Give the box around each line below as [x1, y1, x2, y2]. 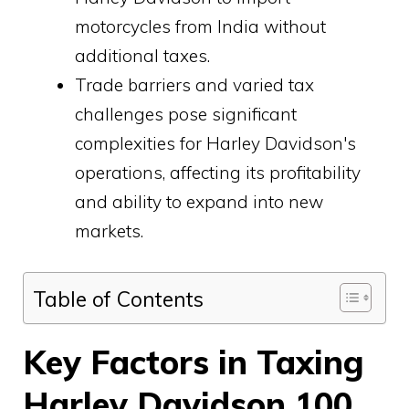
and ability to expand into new [75, 191, 323, 214]
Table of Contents [33, 285, 204, 312]
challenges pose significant [75, 103, 297, 126]
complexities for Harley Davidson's [75, 132, 356, 155]
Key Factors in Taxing [23, 341, 364, 383]
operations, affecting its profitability [75, 162, 361, 184]
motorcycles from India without [75, 16, 326, 38]
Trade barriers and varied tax [75, 74, 314, 97]
